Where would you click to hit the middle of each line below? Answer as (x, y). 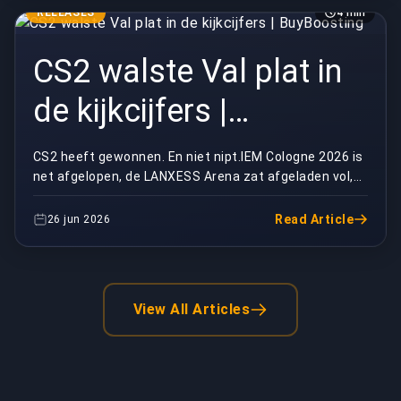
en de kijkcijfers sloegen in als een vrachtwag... (177, 196)
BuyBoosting (123, 150)
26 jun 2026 (79, 220)
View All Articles (192, 310)
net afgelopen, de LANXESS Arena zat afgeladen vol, (193, 176)
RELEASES (66, 12)
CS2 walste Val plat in (188, 71)
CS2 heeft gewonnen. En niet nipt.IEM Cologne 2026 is (198, 156)
